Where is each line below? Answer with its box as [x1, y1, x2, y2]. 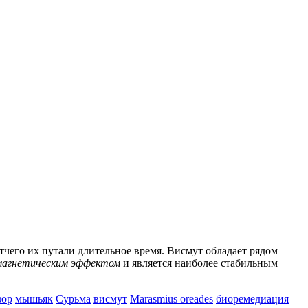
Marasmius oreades [130, 293, 213, 305]
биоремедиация [216, 293, 289, 305]
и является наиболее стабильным [120, 257, 278, 269]
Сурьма [56, 293, 91, 305]
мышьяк [15, 293, 53, 305]
